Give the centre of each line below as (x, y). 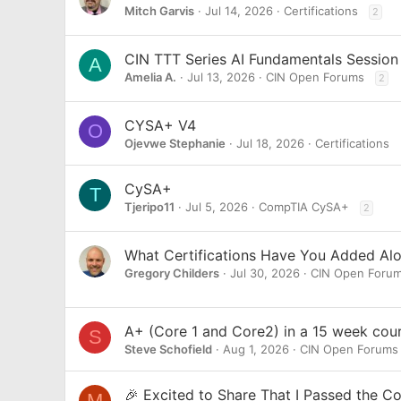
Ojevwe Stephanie (175, 143)
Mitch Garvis (159, 11)
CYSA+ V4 (160, 125)
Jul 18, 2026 (270, 143)
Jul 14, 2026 (239, 11)
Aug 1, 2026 (256, 349)
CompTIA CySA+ (304, 207)
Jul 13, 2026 (221, 77)
